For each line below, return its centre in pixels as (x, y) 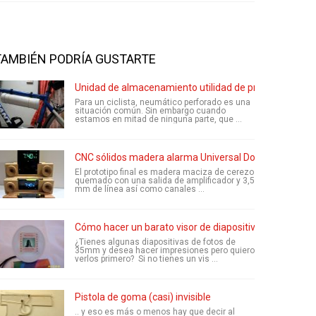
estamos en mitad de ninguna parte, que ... (158, 119)
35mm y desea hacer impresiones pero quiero (165, 250)
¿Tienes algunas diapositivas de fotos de (155, 242)
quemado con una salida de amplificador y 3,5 (165, 181)
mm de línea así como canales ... (140, 189)
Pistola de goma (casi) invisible (143, 297)
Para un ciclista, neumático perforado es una (163, 102)
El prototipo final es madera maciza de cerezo (164, 172)
